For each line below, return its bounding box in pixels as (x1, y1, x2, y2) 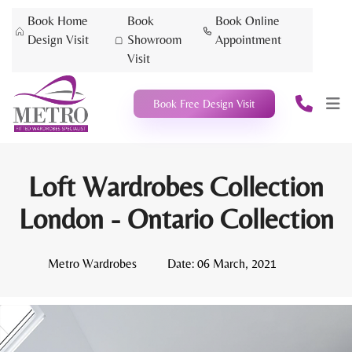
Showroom (126, 32, 181, 47)
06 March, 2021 (194, 256, 277, 272)
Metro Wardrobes (48, 256, 137, 272)
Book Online (215, 13, 280, 28)
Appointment (215, 32, 282, 47)
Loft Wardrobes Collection (28, 170, 324, 203)
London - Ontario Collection (18, 203, 334, 236)
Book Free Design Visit (152, 97, 255, 111)
